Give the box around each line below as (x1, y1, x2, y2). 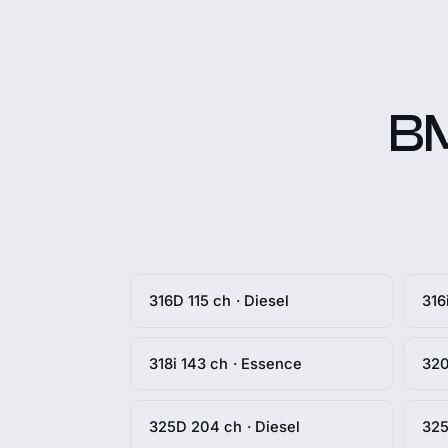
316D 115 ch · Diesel (148, 291, 290, 310)
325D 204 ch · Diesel (148, 417, 301, 436)
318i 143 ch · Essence (148, 354, 303, 373)
